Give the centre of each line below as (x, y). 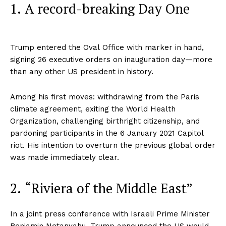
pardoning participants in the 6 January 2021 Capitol (107, 133)
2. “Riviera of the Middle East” (101, 188)
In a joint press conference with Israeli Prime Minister (110, 214)
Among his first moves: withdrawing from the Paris (105, 97)
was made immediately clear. (65, 157)
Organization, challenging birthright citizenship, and (105, 121)
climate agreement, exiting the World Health (93, 109)
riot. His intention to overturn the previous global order (113, 145)
